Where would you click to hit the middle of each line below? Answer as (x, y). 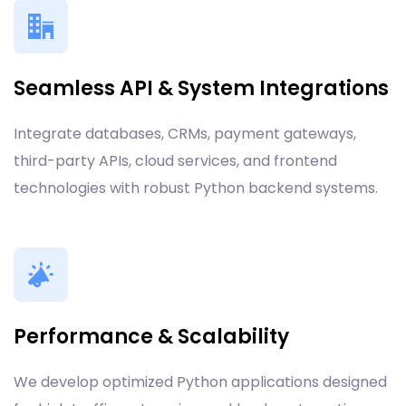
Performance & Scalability (151, 337)
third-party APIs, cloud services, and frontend (175, 161)
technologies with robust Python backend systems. (196, 188)
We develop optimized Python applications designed (200, 382)
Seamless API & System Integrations (201, 88)
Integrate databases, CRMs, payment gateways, (185, 134)
